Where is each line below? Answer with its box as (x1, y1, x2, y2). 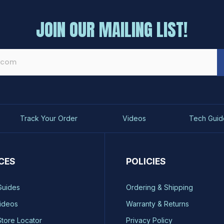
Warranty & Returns (126, 199, 189, 208)
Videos (122, 113, 146, 122)
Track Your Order (20, 113, 78, 122)
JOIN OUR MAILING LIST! (36, 16, 188, 43)
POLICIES (126, 156, 165, 167)
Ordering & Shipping (126, 183, 193, 192)
